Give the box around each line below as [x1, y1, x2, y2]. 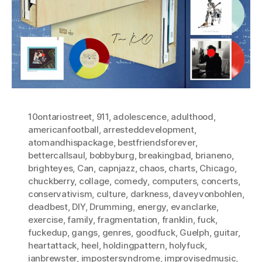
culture [96, 188, 126, 199]
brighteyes [28, 162, 73, 174]
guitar [213, 226, 238, 238]
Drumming [89, 201, 133, 212]
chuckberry [28, 175, 75, 187]
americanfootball [28, 123, 99, 135]
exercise [28, 213, 63, 225]
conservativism [28, 188, 92, 199]
